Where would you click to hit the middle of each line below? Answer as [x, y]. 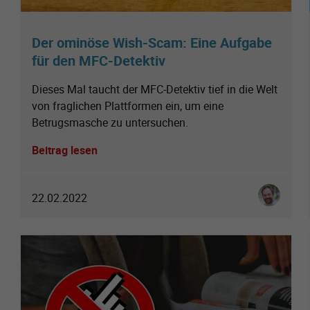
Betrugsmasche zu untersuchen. [110, 122]
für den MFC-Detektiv [99, 60]
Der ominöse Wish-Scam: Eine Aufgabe [152, 42]
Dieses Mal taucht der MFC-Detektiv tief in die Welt [155, 89]
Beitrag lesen [65, 150]
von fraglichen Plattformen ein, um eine [128, 106]
